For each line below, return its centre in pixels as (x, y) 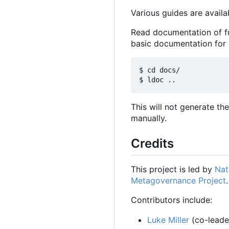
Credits (152, 143)
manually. (149, 118)
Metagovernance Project (178, 180)
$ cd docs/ (159, 70)
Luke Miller (168, 220)
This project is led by (173, 169)
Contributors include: (171, 200)
